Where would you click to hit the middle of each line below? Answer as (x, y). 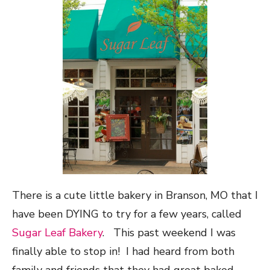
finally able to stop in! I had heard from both (123, 252)
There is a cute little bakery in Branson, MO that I (135, 196)
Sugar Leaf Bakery (57, 233)
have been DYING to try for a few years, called (127, 214)
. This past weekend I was (169, 233)
